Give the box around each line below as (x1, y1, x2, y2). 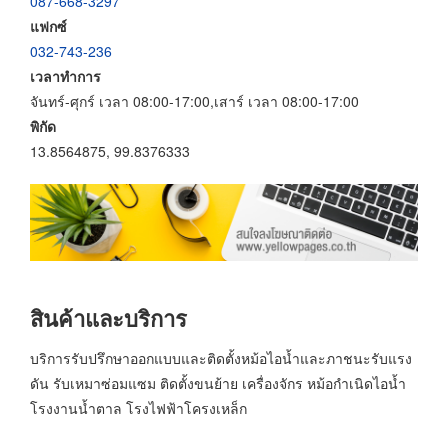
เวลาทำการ (30, 65, 101, 86)
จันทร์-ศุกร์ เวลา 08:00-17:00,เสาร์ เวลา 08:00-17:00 (30, 90, 359, 111)
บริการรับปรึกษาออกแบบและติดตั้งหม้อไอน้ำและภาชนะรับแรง (30, 347, 412, 368)
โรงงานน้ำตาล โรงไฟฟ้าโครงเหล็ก (30, 397, 247, 418)
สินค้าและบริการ (30, 302, 187, 335)
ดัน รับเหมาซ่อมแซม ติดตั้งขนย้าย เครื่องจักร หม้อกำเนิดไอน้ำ (30, 372, 406, 393)
